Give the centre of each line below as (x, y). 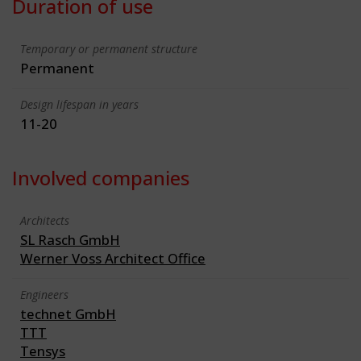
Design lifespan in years (79, 104)
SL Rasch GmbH (70, 239)
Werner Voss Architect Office (113, 258)
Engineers (44, 294)
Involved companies (101, 177)
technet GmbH (68, 313)
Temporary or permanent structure (109, 48)
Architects (45, 220)
